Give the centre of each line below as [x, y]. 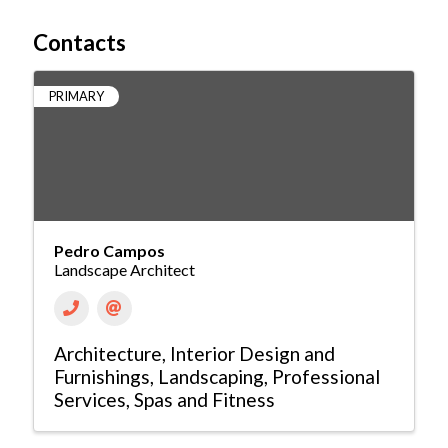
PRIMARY [76, 96]
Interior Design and [252, 354]
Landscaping [210, 377]
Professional [325, 377]
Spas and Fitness [204, 400]
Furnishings [101, 377]
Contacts [79, 43]
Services [89, 400]
